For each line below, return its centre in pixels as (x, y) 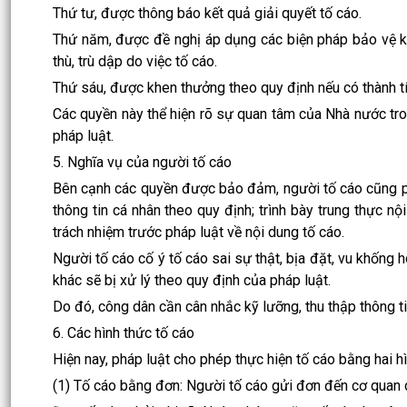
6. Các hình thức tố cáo (124, 333)
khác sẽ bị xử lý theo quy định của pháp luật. (192, 280)
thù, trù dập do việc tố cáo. (135, 61)
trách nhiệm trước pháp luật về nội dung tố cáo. (199, 232)
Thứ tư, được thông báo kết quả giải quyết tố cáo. (207, 13)
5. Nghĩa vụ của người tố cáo (142, 162)
